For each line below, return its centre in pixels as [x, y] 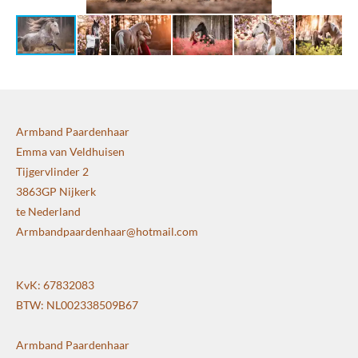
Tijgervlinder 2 [52, 171]
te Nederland [48, 211]
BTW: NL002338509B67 [77, 304]
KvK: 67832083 [55, 284]
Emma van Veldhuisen [70, 151]
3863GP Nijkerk [56, 191]
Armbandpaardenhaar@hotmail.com [107, 231]
